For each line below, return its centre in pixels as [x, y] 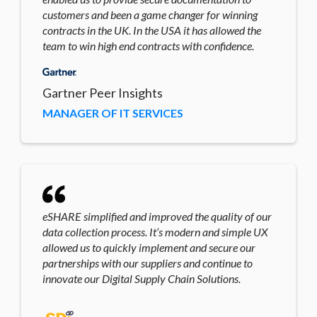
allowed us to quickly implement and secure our [149, 247]
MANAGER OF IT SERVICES [113, 113]
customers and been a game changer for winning [150, 14]
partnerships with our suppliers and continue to [148, 263]
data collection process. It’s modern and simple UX [155, 231]
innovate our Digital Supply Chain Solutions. [142, 278]
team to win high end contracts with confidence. [148, 45]
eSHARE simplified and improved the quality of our [157, 216]
